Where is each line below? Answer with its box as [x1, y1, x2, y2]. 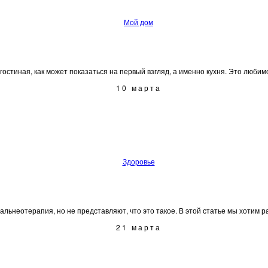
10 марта [115, 82, 162, 93]
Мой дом [124, 16, 153, 27]
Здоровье [122, 156, 155, 166]
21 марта [115, 221, 162, 232]
